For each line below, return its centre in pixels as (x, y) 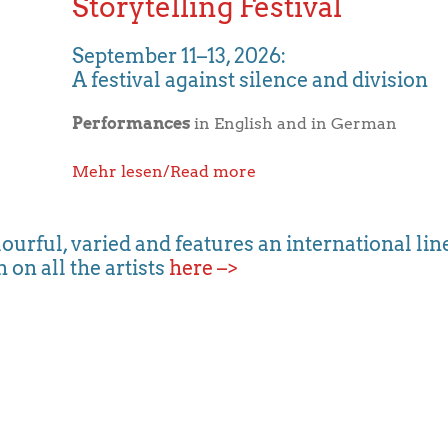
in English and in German (296, 123)
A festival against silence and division (250, 80)
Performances (133, 123)
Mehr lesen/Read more (164, 171)
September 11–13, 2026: (179, 56)
